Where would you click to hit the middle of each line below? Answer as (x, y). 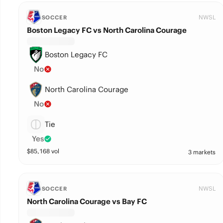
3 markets (202, 152)
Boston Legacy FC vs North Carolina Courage (107, 30)
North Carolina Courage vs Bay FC (87, 201)
